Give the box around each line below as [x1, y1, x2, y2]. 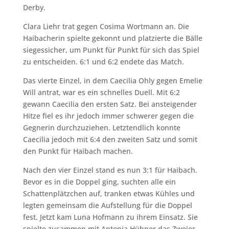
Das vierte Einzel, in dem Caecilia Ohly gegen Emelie [22, 76, 202, 85]
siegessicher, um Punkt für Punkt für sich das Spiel [22, 45, 199, 55]
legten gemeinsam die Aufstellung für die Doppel [22, 200, 192, 210]
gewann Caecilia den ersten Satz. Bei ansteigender [22, 99, 197, 109]
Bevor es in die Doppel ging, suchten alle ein [22, 177, 176, 187]
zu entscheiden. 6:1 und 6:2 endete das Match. [22, 57, 184, 66]
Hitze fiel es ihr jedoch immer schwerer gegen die [22, 111, 194, 121]
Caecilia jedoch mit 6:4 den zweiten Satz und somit [22, 134, 197, 144]
